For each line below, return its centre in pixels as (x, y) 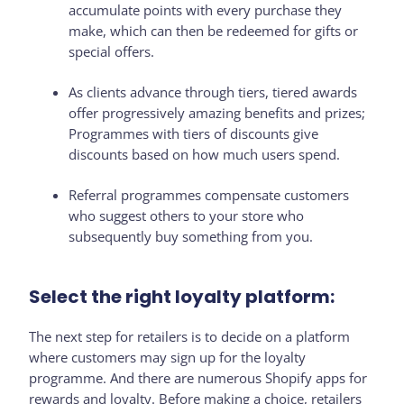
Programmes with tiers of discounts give (194, 133)
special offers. (114, 51)
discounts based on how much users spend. (205, 154)
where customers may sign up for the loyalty (168, 357)
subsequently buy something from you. (191, 236)
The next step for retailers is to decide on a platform (190, 336)
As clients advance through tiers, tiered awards (213, 92)
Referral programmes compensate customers (209, 194)
